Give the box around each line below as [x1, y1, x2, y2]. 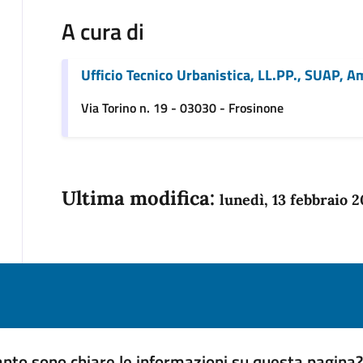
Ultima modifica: [61, 186, 220, 211]
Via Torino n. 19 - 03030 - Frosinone [80, 98, 284, 118]
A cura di [61, 14, 144, 49]
